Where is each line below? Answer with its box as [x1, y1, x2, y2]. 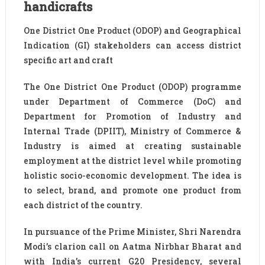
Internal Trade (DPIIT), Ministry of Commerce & [23, 125, 242, 137]
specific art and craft [23, 54, 113, 66]
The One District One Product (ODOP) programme [23, 81, 242, 93]
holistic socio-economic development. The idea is [23, 170, 242, 182]
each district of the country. [23, 199, 143, 211]
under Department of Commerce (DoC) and [23, 96, 242, 108]
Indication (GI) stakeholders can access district [23, 40, 242, 51]
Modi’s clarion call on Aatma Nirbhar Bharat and [23, 241, 242, 253]
